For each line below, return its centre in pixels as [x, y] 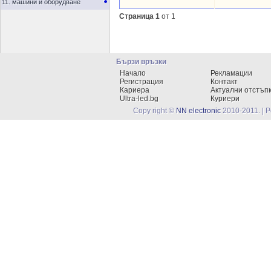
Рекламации [231, 73]
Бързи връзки [141, 62]
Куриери [225, 99]
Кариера [135, 90]
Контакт [224, 82]
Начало [133, 73]
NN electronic [198, 111]
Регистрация [142, 82]
